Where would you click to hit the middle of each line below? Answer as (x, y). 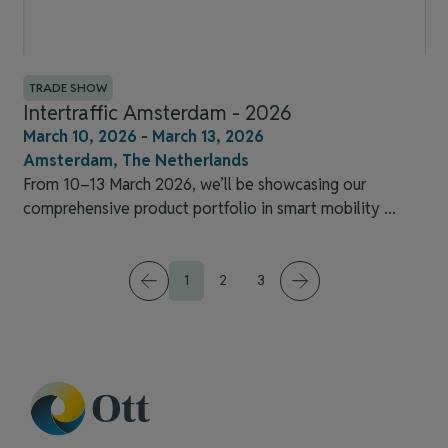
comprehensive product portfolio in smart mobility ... (209, 208)
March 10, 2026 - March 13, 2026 (143, 136)
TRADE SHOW (67, 87)
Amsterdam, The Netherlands (135, 160)
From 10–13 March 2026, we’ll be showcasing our (194, 184)
